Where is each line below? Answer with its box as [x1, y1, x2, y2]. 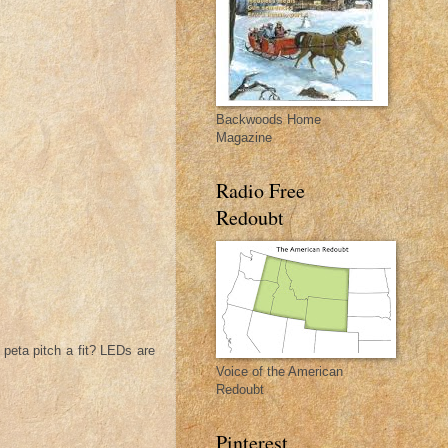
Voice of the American [216, 364, 343, 379]
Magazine [216, 130, 272, 145]
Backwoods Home [216, 112, 321, 127]
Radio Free [216, 177, 305, 204]
